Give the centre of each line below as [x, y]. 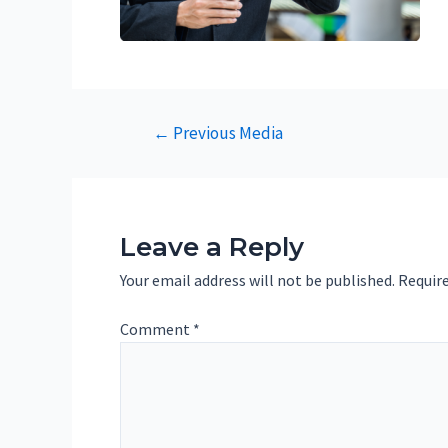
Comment [156, 329]
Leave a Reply [212, 247]
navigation [161, 157]
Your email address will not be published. [257, 280]
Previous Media [226, 133]
